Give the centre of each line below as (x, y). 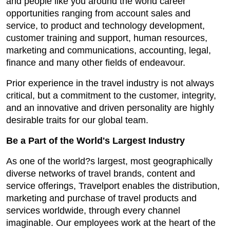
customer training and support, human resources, (107, 38)
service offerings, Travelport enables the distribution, (113, 186)
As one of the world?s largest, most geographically (109, 161)
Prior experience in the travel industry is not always (110, 83)
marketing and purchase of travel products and (101, 198)
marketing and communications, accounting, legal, (109, 50)
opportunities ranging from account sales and (98, 13)
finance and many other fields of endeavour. (96, 63)
